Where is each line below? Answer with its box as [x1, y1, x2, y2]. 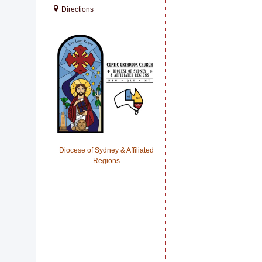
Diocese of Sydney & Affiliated [59, 146, 154, 154]
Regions [93, 157, 120, 165]
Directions [60, 5, 94, 13]
